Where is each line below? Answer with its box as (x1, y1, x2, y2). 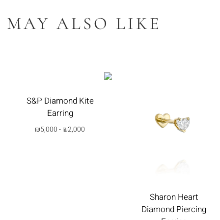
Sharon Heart (149, 191, 198, 204)
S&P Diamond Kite (26, 95, 94, 108)
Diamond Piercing (141, 203, 206, 216)
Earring (47, 107, 73, 120)
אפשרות (47, 158, 73, 167)
